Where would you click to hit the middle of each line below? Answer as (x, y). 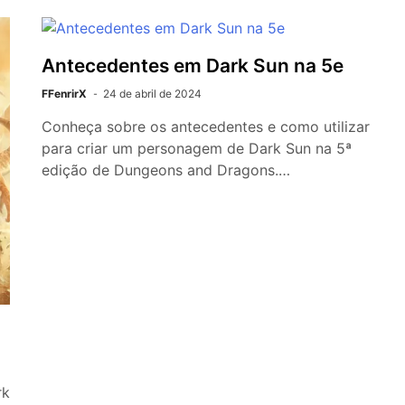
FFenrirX (64, 94)
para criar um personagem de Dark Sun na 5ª (197, 149)
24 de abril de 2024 (152, 94)
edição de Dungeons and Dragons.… (166, 170)
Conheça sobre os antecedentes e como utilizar (206, 127)
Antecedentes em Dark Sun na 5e (193, 66)
